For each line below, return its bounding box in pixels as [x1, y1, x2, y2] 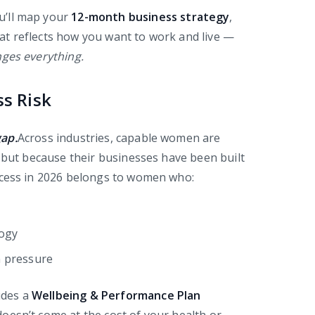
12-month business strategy [71, 9, 230, 25]
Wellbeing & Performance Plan [32, 288, 201, 304]
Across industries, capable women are [17, 130, 221, 146]
